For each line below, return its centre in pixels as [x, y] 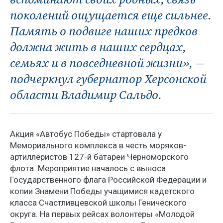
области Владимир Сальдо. [86, 95]
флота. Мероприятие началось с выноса [88, 168]
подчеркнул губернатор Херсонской [108, 79]
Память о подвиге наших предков [104, 31]
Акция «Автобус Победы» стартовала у [86, 134]
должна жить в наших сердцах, [98, 47]
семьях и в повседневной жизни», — [107, 63]
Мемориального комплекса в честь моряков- [98, 145]
